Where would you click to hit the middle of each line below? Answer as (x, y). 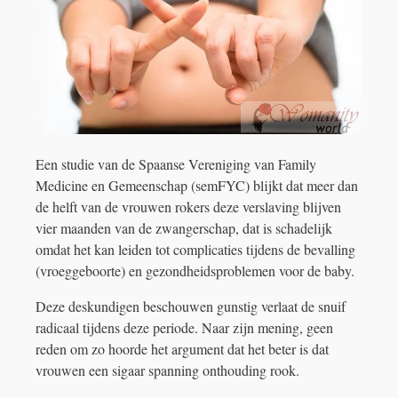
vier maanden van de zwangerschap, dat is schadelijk (184, 227)
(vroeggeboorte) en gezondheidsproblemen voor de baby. (195, 270)
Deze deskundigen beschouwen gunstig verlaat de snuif (191, 306)
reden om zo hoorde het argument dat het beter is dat (182, 348)
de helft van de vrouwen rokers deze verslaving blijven (188, 206)
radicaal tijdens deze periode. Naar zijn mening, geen (184, 327)
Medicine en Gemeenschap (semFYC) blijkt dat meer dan (197, 185)
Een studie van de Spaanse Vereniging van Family (176, 163)
